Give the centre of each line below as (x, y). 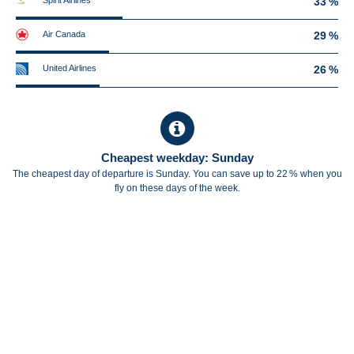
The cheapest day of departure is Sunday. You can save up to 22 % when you (177, 174)
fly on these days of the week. (177, 188)
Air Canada (64, 34)
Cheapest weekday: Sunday (177, 158)
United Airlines (70, 68)
